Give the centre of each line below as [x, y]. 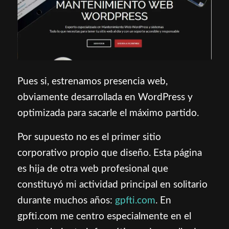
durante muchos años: [66, 200]
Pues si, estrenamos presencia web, [92, 81]
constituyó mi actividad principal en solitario [112, 185]
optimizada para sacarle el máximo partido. [108, 113]
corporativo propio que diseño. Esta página [109, 153]
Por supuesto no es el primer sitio [89, 137]
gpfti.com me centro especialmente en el [104, 216]
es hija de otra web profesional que [93, 169]
